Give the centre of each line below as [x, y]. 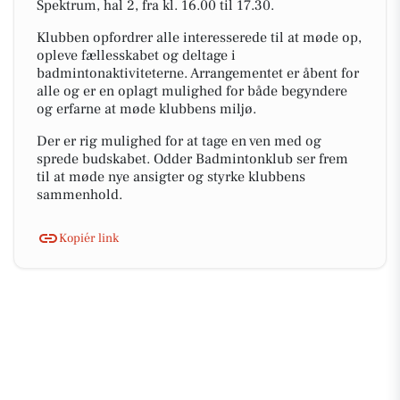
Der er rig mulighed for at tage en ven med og [179, 141]
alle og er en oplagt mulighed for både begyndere [192, 91]
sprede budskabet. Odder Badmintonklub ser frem [192, 159]
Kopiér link [89, 238]
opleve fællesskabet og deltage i [136, 55]
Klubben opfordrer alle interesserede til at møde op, [199, 37]
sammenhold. [79, 195]
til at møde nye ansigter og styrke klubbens [171, 177]
